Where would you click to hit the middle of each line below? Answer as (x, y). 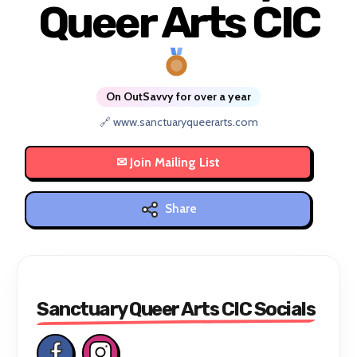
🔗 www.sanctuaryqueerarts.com (178, 122)
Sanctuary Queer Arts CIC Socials (176, 309)
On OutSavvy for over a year (178, 96)
